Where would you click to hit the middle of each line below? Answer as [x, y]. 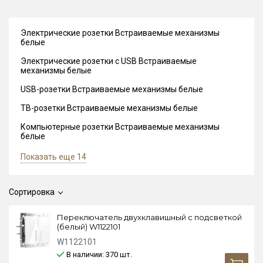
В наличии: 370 [93, 254]
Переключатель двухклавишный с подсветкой [149, 217]
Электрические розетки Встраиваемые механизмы [120, 33]
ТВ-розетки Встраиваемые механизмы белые [109, 108]
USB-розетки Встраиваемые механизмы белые [112, 89]
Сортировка [32, 192]
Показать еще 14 [53, 157]
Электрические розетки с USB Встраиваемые [109, 61]
